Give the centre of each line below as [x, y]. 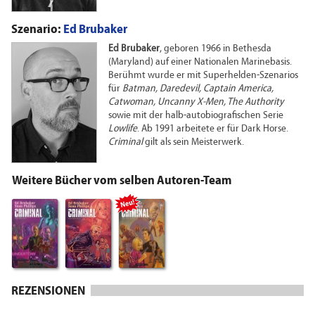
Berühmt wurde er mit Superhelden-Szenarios [203, 75]
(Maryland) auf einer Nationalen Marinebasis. [200, 62]
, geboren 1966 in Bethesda [216, 49]
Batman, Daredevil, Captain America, [198, 89]
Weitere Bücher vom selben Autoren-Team [122, 181]
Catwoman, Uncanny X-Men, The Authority [196, 102]
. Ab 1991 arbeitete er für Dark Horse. [213, 129]
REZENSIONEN [48, 291]
